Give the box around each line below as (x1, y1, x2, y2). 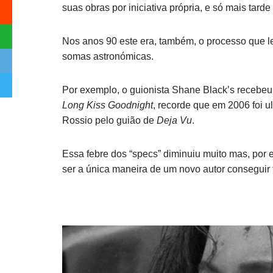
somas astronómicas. (62, 51, 154, 62)
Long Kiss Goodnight (62, 100, 153, 110)
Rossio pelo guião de (62, 115, 157, 126)
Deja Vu (157, 115, 192, 126)
